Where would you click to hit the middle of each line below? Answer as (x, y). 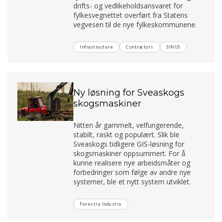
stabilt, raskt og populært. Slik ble (127, 134)
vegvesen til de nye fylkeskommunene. (135, 24)
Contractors (140, 47)
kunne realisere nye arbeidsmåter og (132, 163)
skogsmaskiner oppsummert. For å (130, 153)
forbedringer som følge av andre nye (132, 172)
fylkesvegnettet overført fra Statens (131, 15)
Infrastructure (97, 47)
